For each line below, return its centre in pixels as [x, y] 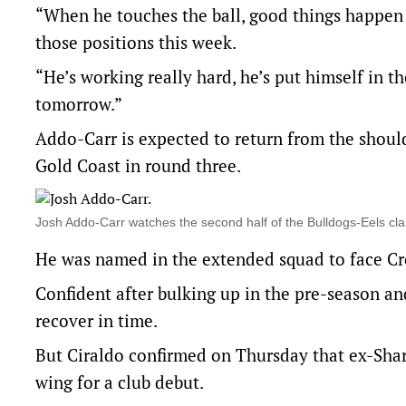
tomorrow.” [79, 104]
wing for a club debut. [120, 382]
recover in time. [97, 320]
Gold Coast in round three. [138, 165]
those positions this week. [136, 42]
